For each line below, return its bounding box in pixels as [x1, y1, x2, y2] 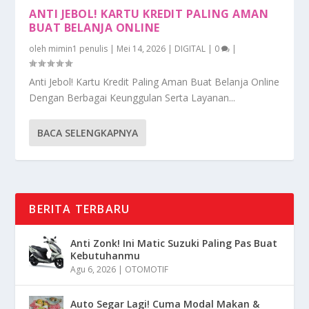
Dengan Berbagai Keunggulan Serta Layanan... [29, 90, 236, 104]
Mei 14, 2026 [117, 42, 166, 54]
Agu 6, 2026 [70, 263, 117, 275]
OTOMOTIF [125, 263, 169, 275]
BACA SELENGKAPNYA [37, 126, 139, 139]
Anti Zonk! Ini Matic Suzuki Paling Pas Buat [70, 236, 278, 250]
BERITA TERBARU [29, 201, 130, 217]
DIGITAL [175, 42, 206, 54]
